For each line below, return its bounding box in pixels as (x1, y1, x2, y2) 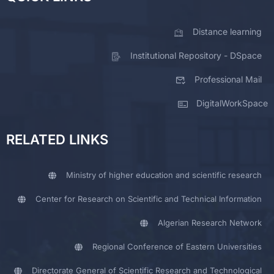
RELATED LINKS (6, 131, 108, 148)
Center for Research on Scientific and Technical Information (35, 194, 262, 204)
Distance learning (193, 26, 262, 37)
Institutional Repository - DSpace (130, 50, 262, 61)
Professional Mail (194, 74, 262, 85)
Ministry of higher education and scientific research (66, 170, 262, 180)
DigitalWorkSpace (196, 98, 268, 109)
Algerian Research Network (158, 218, 262, 228)
